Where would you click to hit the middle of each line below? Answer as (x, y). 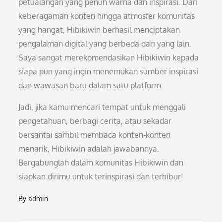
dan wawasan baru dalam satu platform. (91, 85)
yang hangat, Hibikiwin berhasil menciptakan (99, 30)
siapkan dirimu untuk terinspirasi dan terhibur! (101, 176)
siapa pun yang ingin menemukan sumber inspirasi (109, 71)
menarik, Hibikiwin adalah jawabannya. (89, 149)
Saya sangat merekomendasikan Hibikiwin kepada (109, 57)
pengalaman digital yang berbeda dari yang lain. (105, 44)
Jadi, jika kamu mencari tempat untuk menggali (102, 107)
